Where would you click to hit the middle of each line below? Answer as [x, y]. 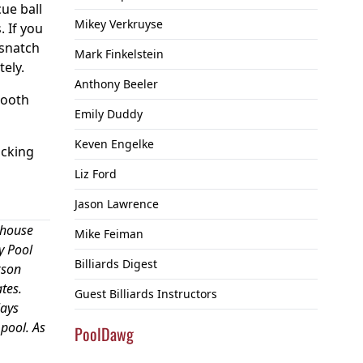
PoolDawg [104, 334]
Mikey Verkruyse [119, 24]
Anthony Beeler [116, 84]
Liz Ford [96, 174]
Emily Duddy [109, 114]
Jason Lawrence [117, 204]
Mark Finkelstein [119, 54]
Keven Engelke [114, 144]
